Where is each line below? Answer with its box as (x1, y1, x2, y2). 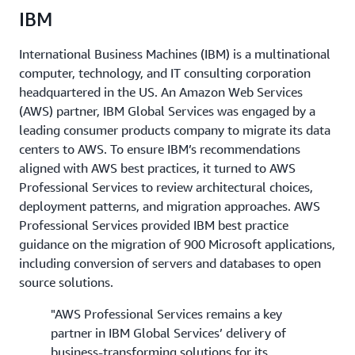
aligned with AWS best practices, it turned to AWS (19, 160, 296, 176)
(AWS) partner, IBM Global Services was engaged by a (19, 103, 315, 119)
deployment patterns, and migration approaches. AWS (19, 198, 320, 214)
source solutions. (19, 274, 113, 290)
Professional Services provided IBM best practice (19, 217, 288, 233)
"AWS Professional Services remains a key (51, 306, 282, 322)
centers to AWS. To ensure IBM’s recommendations (19, 141, 300, 157)
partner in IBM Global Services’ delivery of (51, 325, 286, 341)
